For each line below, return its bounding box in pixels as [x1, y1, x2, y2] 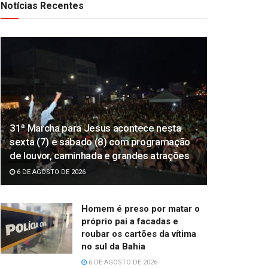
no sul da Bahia [81, 240, 145, 252]
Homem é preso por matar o [81, 203, 200, 214]
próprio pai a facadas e [81, 215, 178, 227]
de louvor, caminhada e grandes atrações [10, 149, 190, 162]
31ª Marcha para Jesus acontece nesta [10, 121, 181, 134]
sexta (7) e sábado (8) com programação [10, 135, 191, 148]
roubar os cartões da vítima [81, 228, 196, 239]
